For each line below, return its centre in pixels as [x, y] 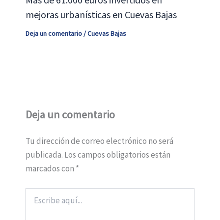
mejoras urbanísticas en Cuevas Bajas [101, 15]
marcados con [50, 169]
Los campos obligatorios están [117, 155]
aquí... [33, 202]
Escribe [36, 192]
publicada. [44, 155]
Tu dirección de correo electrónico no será [99, 141]
